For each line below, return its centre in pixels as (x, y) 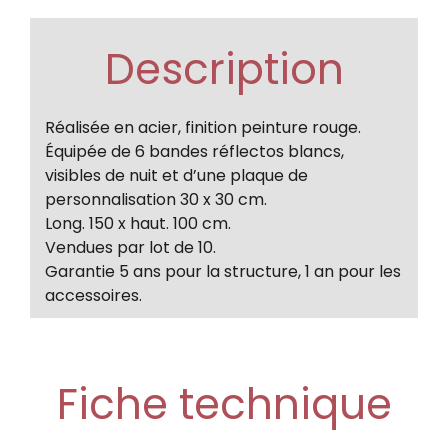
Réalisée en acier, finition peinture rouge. (203, 127)
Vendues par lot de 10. (130, 247)
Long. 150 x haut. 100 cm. (138, 223)
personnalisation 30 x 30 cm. (156, 199)
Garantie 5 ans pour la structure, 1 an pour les (223, 271)
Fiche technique (224, 404)
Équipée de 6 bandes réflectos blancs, (194, 151)
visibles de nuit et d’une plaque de (176, 175)
